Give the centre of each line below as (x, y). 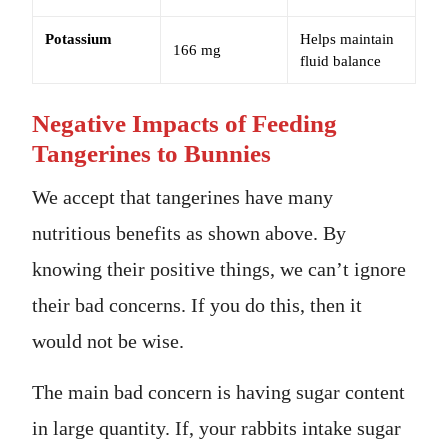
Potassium (96, 38)
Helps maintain (346, 38)
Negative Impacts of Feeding (184, 123)
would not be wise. (108, 340)
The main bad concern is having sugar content (218, 391)
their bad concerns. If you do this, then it (197, 304)
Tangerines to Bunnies (151, 153)
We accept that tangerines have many (182, 196)
